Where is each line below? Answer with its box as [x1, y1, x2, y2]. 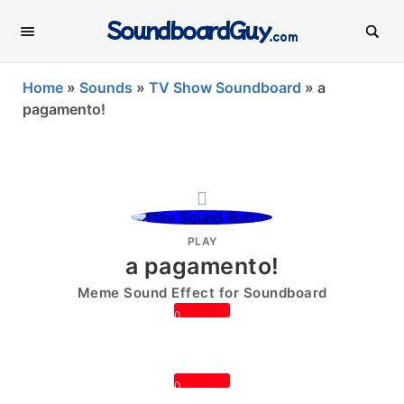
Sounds [79, 78, 133, 96]
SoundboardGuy [106, 14, 271, 44]
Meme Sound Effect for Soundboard [77, 284, 327, 301]
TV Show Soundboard [149, 78, 301, 96]
